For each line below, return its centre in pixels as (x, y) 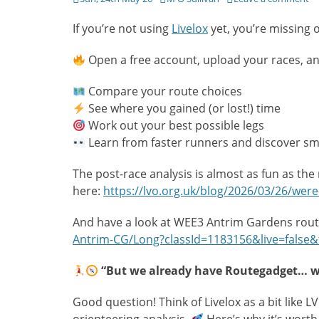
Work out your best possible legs (175, 125)
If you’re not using (122, 28)
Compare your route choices (164, 91)
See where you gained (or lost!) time (183, 108)
